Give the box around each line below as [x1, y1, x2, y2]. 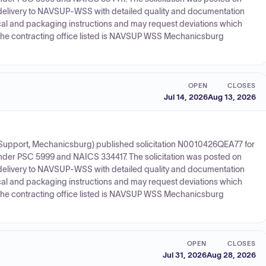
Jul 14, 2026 [164, 92, 208, 102]
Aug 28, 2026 [207, 250, 256, 259]
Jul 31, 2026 [163, 250, 207, 259]
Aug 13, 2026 [208, 92, 256, 102]
